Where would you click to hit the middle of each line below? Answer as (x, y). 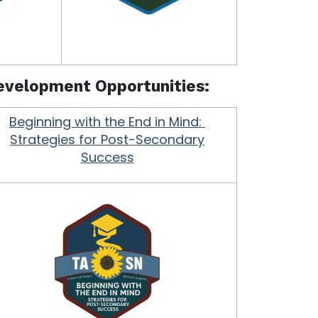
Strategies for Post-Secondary (107, 140)
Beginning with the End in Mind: (107, 122)
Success (107, 158)
